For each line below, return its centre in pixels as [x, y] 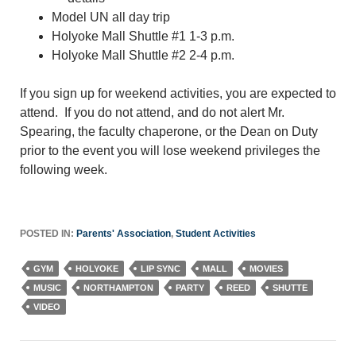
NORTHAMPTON [118, 288]
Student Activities [216, 234]
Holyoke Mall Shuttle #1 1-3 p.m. [143, 36]
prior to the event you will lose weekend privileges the [170, 151]
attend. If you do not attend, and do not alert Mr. [152, 112]
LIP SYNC [161, 269]
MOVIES [266, 269]
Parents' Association [124, 234]
